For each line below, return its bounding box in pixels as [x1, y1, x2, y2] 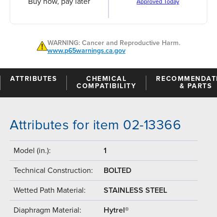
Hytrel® [104, 205, 129, 215]
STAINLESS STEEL [104, 185, 167, 195]
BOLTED [104, 165, 131, 175]
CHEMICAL [86, 74, 127, 83]
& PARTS [179, 81, 212, 90]
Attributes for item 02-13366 [10, 116, 181, 133]
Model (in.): [14, 145, 51, 155]
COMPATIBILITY [77, 81, 137, 90]
